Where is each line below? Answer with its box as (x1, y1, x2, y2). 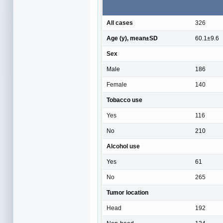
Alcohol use (107, 143, 140, 150)
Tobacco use (107, 97, 142, 104)
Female (107, 81, 127, 89)
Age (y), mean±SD (107, 35, 158, 42)
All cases (107, 19, 133, 27)
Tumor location (107, 189, 148, 197)
